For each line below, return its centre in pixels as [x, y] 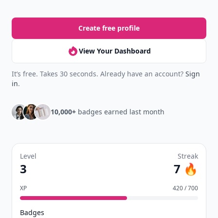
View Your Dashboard [115, 51]
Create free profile [109, 28]
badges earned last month [120, 112]
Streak [188, 156]
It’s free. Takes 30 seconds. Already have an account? [99, 74]
